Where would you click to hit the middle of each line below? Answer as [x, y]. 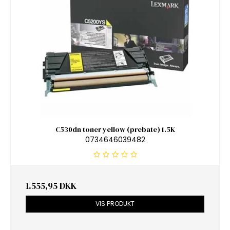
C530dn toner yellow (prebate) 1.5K [115, 129]
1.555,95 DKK [51, 186]
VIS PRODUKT [115, 204]
